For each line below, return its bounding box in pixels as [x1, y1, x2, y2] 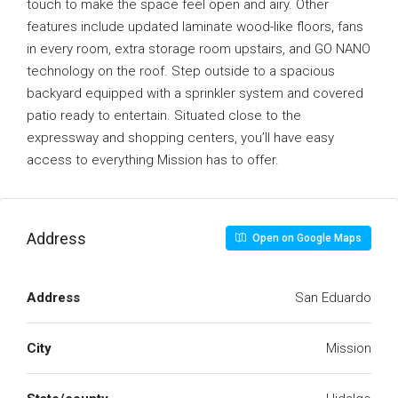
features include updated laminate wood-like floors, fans [27, 19, 363, 35]
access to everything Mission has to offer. [27, 152, 279, 168]
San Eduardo [295, 290, 371, 306]
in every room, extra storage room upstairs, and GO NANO [27, 41, 370, 57]
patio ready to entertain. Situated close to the [27, 107, 301, 123]
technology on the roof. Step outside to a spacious [27, 63, 335, 79]
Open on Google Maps [250, 232, 362, 244]
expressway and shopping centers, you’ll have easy [27, 130, 334, 146]
